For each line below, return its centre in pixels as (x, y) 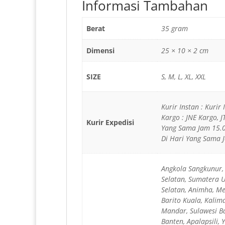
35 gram (175, 29)
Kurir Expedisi (110, 123)
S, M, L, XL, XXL (184, 77)
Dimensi (101, 51)
